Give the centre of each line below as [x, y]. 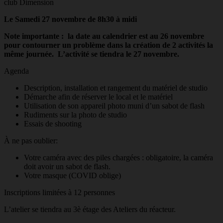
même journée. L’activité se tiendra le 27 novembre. [93, 54]
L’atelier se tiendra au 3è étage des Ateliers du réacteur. [90, 210]
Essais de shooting [53, 124]
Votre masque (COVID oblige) [72, 176]
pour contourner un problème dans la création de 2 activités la [109, 45]
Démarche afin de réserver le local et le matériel [99, 97]
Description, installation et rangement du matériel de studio [116, 88]
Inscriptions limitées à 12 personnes [59, 193]
